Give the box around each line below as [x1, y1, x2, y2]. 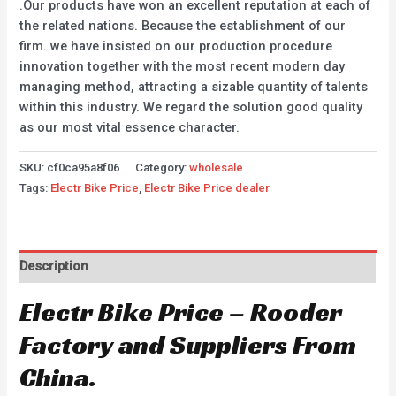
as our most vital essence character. [19, 119, 240, 136]
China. [19, 360, 97, 394]
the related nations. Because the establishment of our [19, 18, 346, 34]
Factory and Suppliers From [19, 327, 357, 362]
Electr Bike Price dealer [144, 181, 270, 195]
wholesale [189, 161, 244, 175]
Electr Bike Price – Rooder [19, 294, 343, 329]
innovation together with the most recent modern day [19, 58, 346, 75]
